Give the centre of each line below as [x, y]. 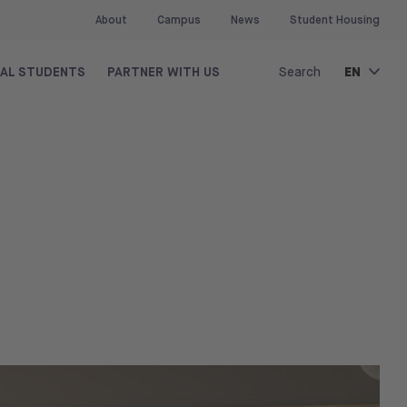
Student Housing [335, 20]
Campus [179, 20]
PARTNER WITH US [164, 71]
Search [300, 71]
